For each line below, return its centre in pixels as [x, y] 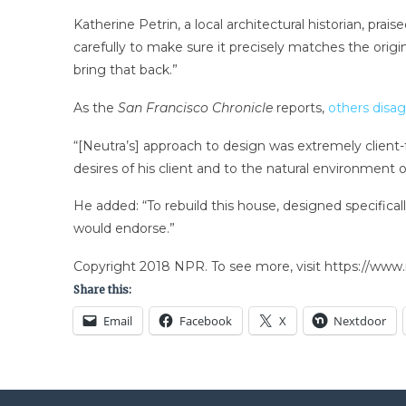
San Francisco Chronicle [197, 107]
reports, [302, 107]
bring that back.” [125, 70]
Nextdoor [359, 321]
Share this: [102, 290]
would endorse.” [124, 229]
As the [95, 107]
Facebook [205, 321]
